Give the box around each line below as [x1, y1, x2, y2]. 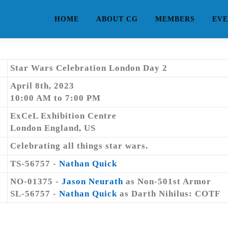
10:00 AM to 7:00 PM [10, 93, 101, 103]
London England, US [10, 123, 96, 133]
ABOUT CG [96, 15, 138, 23]
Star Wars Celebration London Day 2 [10, 63, 167, 73]
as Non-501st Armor [123, 177, 211, 186]
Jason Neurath [62, 177, 123, 186]
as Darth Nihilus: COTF [117, 189, 220, 198]
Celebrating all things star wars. [10, 141, 148, 151]
